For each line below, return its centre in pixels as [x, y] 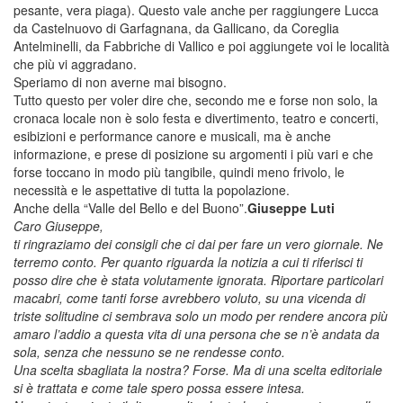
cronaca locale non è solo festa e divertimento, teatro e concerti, [196, 117]
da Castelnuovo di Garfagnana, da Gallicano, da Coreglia [176, 27]
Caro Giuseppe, [58, 225]
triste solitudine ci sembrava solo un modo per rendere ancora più [201, 315]
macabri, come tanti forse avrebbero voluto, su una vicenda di [189, 297]
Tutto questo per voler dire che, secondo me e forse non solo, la [196, 99]
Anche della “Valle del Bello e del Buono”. [130, 207]
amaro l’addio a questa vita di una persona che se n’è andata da [197, 333]
